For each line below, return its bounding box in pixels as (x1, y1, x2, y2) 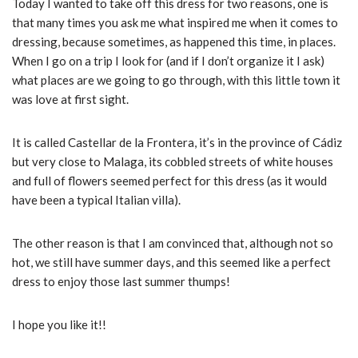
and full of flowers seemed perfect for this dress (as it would (12, 173, 327, 189)
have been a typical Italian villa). (12, 193, 181, 208)
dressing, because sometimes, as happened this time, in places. (12, 34, 336, 50)
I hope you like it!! (12, 317, 106, 332)
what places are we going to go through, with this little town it (12, 73, 340, 88)
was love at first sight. (12, 92, 129, 107)
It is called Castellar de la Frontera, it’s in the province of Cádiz (12, 135, 342, 150)
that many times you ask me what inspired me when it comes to (12, 15, 338, 30)
